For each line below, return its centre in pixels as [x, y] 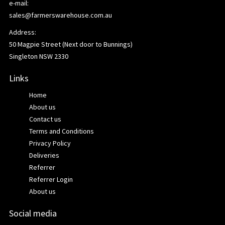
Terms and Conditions [62, 131]
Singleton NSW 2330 [39, 56]
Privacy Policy [50, 143]
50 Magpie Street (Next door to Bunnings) [71, 44]
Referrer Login [51, 179]
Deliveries [44, 155]
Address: [23, 32]
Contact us [45, 119]
